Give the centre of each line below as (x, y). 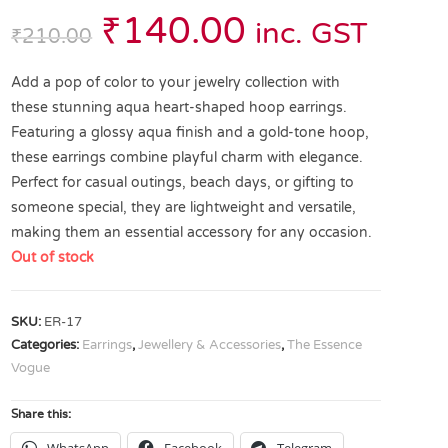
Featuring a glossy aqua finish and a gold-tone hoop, (190, 132)
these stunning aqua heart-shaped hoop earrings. (179, 107)
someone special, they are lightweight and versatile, (184, 207)
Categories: (47, 345)
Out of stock (53, 257)
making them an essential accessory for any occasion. (192, 232)
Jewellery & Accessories (210, 345)
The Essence (325, 345)
